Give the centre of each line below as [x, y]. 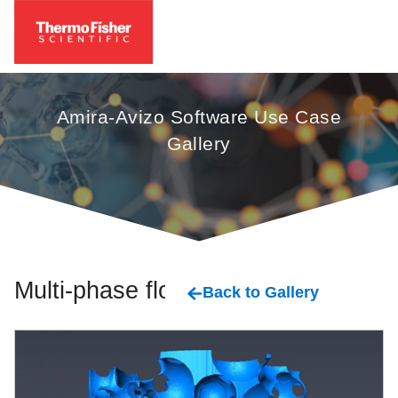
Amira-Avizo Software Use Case [199, 116]
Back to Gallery [260, 292]
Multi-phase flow [102, 290]
